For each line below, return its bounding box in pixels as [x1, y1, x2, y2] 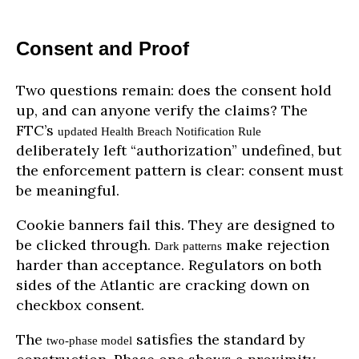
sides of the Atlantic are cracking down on [16, 275, 309, 294]
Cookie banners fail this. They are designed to [16, 215, 335, 234]
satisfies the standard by [132, 329, 305, 349]
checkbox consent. [16, 295, 144, 314]
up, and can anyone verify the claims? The [16, 100, 308, 119]
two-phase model [46, 333, 132, 347]
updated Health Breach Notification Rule [58, 123, 261, 138]
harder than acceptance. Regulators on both [16, 255, 321, 274]
